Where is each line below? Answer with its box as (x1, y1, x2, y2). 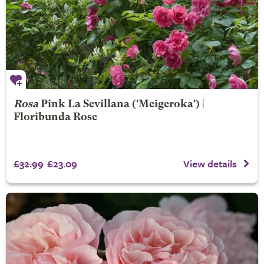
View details (183, 156, 237, 171)
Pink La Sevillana (40, 99, 130, 110)
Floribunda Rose (13, 112, 97, 123)
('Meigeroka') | (129, 99, 204, 110)
